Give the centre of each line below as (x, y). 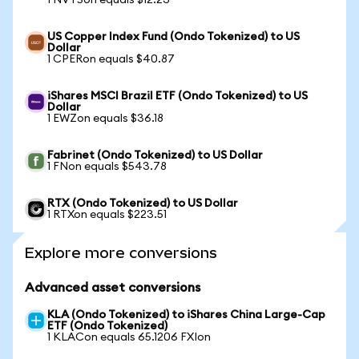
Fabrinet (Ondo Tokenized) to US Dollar (155, 155)
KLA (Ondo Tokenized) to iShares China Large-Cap (186, 315)
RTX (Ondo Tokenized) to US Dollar (143, 204)
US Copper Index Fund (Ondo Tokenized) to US (173, 37)
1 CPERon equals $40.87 (111, 59)
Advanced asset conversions (113, 288)
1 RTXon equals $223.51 (107, 215)
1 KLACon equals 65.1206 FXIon (129, 337)
